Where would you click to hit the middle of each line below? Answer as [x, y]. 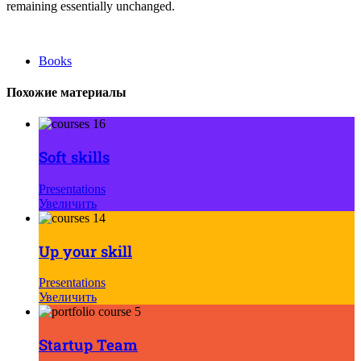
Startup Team [88, 344]
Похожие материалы [66, 93]
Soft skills [74, 157]
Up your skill [85, 251]
